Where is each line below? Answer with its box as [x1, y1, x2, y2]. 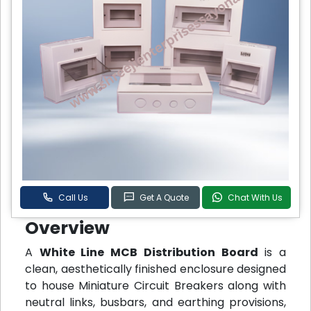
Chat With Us [227, 191, 283, 203]
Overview [25, 216, 110, 241]
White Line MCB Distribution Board [39, 244, 258, 261]
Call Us [58, 191, 88, 203]
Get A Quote [139, 191, 189, 203]
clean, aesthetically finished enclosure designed [25, 261, 286, 278]
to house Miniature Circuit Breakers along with [25, 278, 286, 294]
